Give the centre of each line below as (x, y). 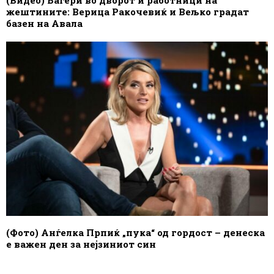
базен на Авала (44, 23)
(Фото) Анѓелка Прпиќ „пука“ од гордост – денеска (135, 232)
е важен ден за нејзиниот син (81, 244)
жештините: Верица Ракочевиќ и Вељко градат (128, 11)
